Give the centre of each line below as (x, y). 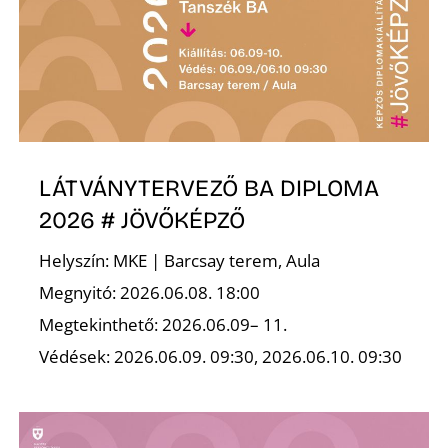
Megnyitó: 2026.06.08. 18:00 (150, 292)
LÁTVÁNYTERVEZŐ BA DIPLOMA (209, 187)
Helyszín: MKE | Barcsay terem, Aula (180, 260)
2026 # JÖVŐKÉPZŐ (142, 219)
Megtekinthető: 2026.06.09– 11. (163, 324)
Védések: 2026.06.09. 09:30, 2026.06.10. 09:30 (221, 356)
